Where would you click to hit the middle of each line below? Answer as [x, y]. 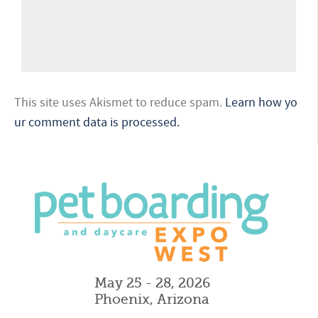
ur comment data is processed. [97, 122]
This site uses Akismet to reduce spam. [120, 103]
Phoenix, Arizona [152, 300]
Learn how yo [261, 103]
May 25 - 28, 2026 [152, 284]
